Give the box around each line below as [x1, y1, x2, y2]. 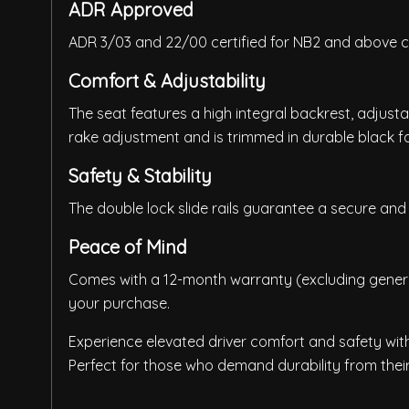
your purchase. [68, 294, 170, 313]
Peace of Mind [68, 236, 187, 259]
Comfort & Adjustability [68, 69, 266, 93]
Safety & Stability [68, 164, 212, 188]
